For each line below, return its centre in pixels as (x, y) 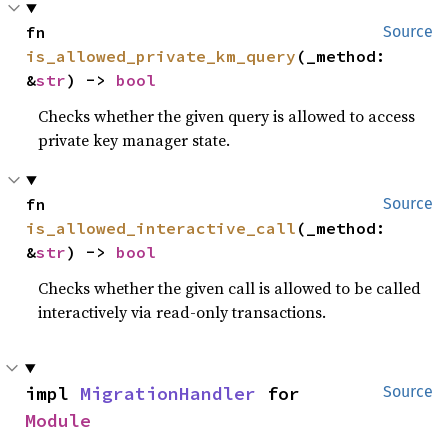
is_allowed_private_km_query (161, 56)
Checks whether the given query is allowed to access (227, 116)
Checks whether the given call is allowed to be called (230, 288)
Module (58, 420)
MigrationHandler (168, 393)
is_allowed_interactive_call (161, 228)
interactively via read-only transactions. (182, 312)
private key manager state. (134, 140)
